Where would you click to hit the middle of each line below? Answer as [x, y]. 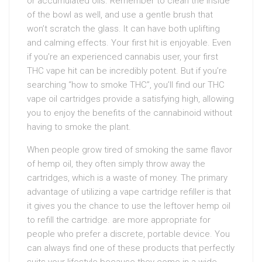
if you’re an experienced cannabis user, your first [123, 56]
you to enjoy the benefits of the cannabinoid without [130, 113]
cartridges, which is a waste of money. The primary [127, 177]
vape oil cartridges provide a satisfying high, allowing [130, 99]
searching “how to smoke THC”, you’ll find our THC [126, 85]
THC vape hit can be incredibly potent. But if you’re [127, 70]
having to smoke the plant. [79, 127]
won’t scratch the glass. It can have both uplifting [123, 28]
